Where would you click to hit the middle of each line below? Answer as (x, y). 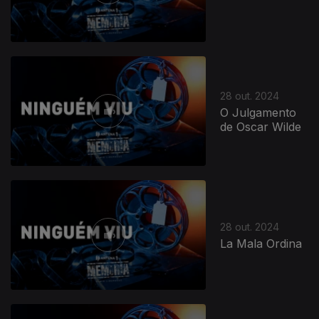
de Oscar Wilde (261, 126)
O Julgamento (258, 112)
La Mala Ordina (261, 243)
